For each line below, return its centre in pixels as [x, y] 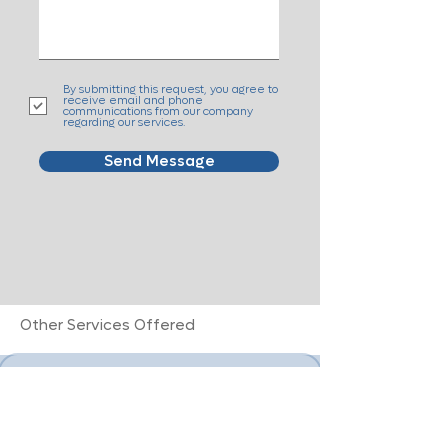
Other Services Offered [107, 325]
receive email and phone [133, 100]
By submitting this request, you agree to [170, 89]
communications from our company [158, 111]
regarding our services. [124, 122]
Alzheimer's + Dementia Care [138, 379]
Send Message [159, 161]
